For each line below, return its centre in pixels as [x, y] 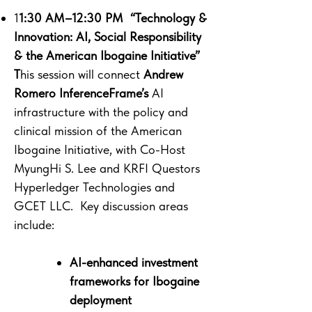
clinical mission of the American [98, 131]
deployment [101, 300]
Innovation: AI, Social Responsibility [108, 37]
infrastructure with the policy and [101, 112]
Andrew [163, 74]
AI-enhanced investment [134, 262]
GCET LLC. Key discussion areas [101, 206]
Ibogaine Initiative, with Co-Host [100, 149]
